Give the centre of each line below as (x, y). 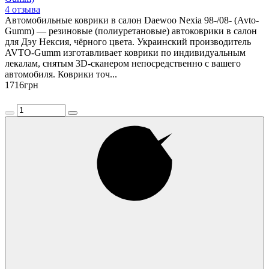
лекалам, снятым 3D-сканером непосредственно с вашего (123, 63)
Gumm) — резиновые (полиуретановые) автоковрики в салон (131, 31)
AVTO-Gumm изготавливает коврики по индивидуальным (125, 52)
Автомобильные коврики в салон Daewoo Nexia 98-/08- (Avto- (132, 20)
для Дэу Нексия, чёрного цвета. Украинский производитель (128, 41)
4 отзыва (23, 9)
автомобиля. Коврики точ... (61, 74)
